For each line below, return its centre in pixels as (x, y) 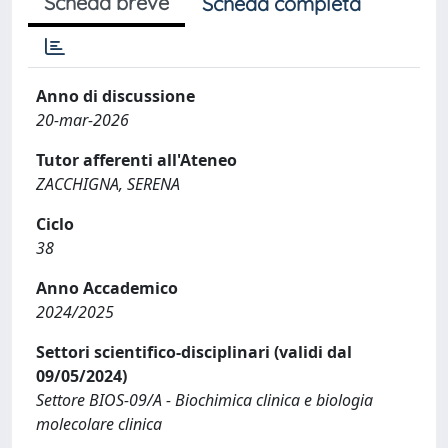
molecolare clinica (99, 424)
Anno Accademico (107, 288)
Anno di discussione (115, 96)
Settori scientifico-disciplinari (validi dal (194, 352)
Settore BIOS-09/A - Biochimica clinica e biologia (204, 400)
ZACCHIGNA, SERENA (108, 184)
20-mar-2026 (82, 120)
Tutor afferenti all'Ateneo (136, 160)
